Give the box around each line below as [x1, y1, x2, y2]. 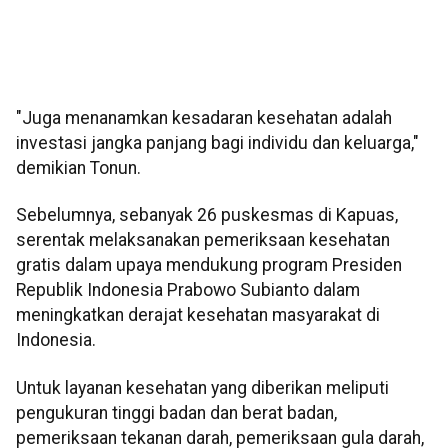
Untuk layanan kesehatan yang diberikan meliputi [16, 377, 389, 398]
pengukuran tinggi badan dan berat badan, [16, 402, 337, 423]
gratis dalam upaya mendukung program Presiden [16, 255, 402, 276]
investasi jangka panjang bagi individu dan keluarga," [16, 133, 419, 154]
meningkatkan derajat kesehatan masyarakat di [16, 305, 380, 326]
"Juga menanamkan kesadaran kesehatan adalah [16, 108, 392, 129]
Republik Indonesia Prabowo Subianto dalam [16, 280, 360, 301]
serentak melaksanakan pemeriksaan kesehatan [16, 230, 390, 251]
